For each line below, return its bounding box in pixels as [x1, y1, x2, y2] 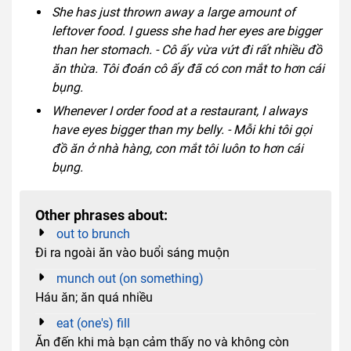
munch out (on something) [56, 270, 204, 286]
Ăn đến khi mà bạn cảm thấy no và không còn [35, 334, 289, 349]
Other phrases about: [35, 207, 168, 223]
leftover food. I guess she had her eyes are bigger [51, 23, 321, 38]
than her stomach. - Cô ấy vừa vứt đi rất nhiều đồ [51, 42, 322, 57]
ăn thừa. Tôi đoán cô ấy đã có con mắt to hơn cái [51, 60, 324, 76]
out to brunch [56, 226, 130, 241]
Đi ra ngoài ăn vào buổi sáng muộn [35, 244, 230, 260]
